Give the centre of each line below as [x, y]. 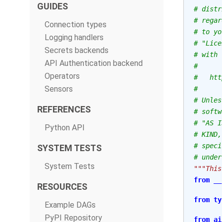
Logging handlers [74, 37]
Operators [62, 76]
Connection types [76, 25]
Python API [65, 128]
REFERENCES [64, 109]
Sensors [59, 89]
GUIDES [53, 6]
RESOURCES [62, 187]
